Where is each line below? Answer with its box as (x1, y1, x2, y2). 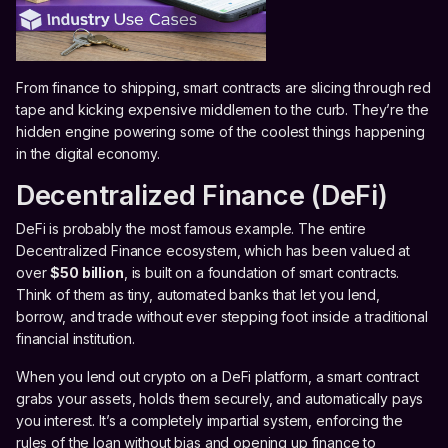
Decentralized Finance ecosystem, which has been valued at (16, 241, 411, 259)
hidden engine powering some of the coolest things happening (16, 122, 425, 140)
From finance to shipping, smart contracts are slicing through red (16, 78, 431, 96)
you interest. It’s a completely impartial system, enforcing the (16, 411, 404, 429)
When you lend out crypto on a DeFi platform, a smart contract (16, 367, 419, 385)
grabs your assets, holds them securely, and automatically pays (16, 389, 424, 407)
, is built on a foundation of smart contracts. (123, 263, 400, 281)
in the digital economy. (16, 144, 160, 162)
